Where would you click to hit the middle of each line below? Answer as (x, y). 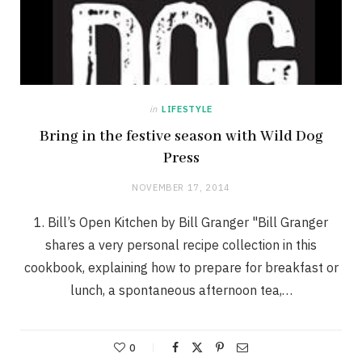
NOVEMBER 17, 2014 (181, 188)
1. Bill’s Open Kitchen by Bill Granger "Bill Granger (181, 223)
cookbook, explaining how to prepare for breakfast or (181, 268)
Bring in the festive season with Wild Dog (181, 137)
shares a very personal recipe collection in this (181, 245)
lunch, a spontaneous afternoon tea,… (181, 290)
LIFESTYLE (187, 109)
